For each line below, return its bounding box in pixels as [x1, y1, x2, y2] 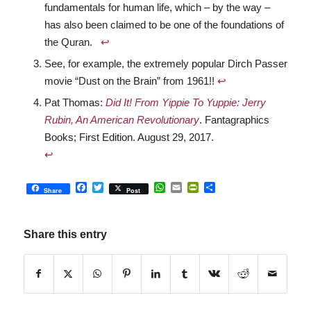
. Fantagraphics [199, 113, 269, 126]
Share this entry [23, 228, 107, 240]
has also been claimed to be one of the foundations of [44, 18, 284, 31]
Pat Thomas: [44, 96, 106, 108]
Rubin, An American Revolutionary [44, 113, 199, 126]
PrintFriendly [198, 181, 262, 194]
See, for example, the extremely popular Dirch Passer [44, 57, 287, 69]
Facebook [86, 181, 136, 194]
